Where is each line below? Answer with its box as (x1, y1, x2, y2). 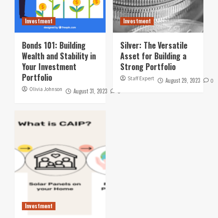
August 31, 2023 (73, 87, 107, 95)
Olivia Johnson (29, 85, 62, 92)
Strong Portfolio (120, 60, 176, 73)
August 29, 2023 (165, 76, 200, 84)
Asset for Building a (120, 50, 186, 62)
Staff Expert (127, 74, 154, 82)
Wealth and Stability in (22, 50, 96, 62)
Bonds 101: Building (22, 39, 86, 51)
